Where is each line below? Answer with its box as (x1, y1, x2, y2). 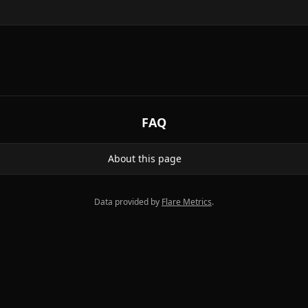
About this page (107, 152, 181, 165)
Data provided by (94, 196, 159, 208)
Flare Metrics (162, 196, 212, 208)
